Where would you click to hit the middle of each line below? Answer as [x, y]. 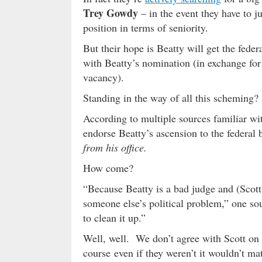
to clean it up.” [114, 217]
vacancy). [104, 77]
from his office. [115, 147]
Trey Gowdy [111, 13]
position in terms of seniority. [146, 27]
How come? [108, 168]
